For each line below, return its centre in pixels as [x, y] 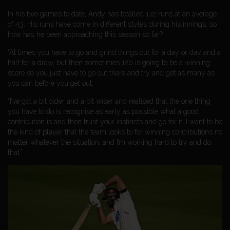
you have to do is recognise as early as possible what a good [103, 111]
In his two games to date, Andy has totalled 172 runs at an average [112, 14]
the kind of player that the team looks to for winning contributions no [115, 132]
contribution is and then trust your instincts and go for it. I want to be [115, 121]
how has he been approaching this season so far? [85, 34]
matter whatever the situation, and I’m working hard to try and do [109, 142]
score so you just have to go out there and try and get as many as [111, 73]
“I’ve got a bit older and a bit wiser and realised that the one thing [109, 101]
